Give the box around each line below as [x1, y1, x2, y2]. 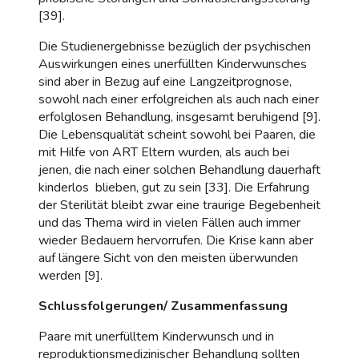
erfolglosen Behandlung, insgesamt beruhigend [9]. [38, 107, 321, 126]
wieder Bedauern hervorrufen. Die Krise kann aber [38, 231, 313, 249]
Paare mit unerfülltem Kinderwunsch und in [38, 327, 274, 345]
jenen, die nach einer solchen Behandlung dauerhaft [38, 160, 321, 179]
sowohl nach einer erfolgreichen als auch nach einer [38, 90, 319, 108]
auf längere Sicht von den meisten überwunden [38, 248, 298, 267]
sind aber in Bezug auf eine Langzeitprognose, [38, 72, 292, 91]
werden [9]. [38, 266, 103, 284]
